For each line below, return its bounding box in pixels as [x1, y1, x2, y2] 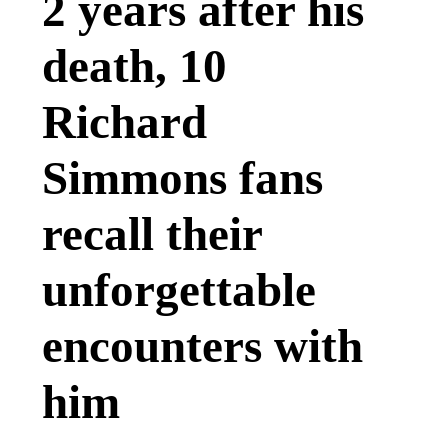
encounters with [42, 319, 363, 372]
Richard [42, 95, 207, 148]
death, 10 [42, 39, 227, 92]
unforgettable [42, 263, 316, 316]
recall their [42, 207, 262, 260]
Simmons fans [42, 151, 323, 204]
